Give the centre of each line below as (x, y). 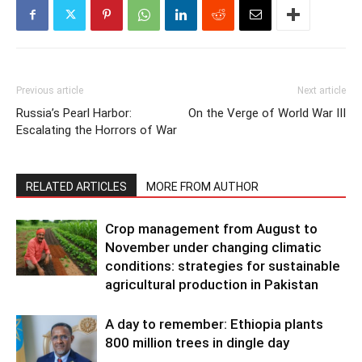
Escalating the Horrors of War (97, 130)
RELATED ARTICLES (76, 187)
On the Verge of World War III (267, 113)
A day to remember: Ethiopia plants (214, 324)
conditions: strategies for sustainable (223, 266)
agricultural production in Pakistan (212, 284)
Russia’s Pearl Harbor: (74, 113)
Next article (322, 90)
